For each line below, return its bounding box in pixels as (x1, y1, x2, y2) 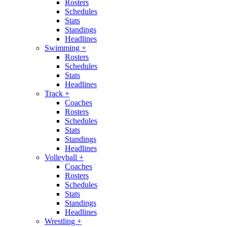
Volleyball (45, 153, 79, 162)
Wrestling (45, 217, 77, 225)
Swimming (45, 44, 82, 52)
